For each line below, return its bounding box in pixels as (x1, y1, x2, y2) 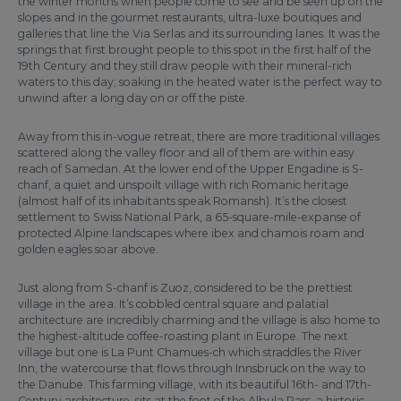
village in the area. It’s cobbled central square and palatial (18, 297, 328, 311)
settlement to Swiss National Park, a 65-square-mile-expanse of (18, 210, 361, 224)
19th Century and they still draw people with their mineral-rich (18, 59, 352, 73)
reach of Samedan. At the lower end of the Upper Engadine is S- (18, 162, 363, 175)
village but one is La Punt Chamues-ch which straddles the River (18, 346, 362, 359)
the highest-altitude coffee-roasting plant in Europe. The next (18, 329, 348, 343)
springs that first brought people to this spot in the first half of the (18, 43, 371, 56)
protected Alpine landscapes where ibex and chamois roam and (18, 226, 364, 240)
